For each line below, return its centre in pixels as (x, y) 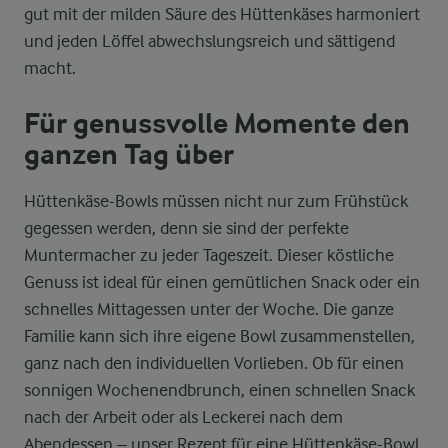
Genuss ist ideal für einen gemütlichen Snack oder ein (222, 282)
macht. (50, 68)
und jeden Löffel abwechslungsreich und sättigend (209, 41)
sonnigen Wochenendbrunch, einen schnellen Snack (219, 390)
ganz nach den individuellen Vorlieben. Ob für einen (214, 363)
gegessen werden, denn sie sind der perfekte (186, 228)
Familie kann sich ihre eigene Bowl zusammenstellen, (219, 336)
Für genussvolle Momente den (217, 124)
